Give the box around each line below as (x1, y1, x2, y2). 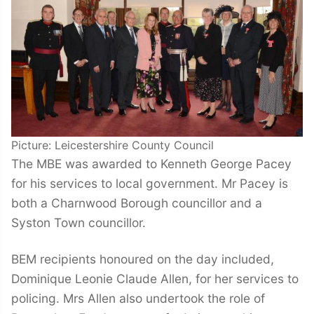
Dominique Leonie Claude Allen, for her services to (11, 271, 299, 287)
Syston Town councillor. (11, 214, 146, 230)
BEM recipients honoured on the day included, (11, 252, 274, 267)
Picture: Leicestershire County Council (11, 137, 214, 152)
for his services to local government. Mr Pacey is (11, 175, 288, 191)
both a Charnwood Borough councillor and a (11, 195, 262, 210)
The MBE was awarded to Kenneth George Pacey (11, 156, 292, 171)
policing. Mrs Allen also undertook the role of (11, 291, 265, 306)
